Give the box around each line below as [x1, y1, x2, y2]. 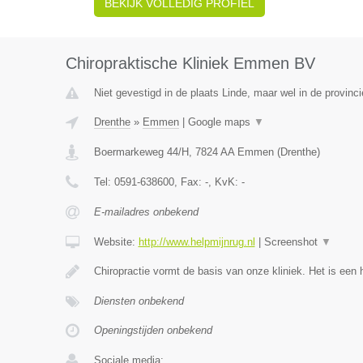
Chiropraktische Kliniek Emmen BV [65, 54, 315, 72]
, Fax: [173, 176, 205, 188]
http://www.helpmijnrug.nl [138, 236, 255, 248]
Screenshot [263, 236, 321, 248]
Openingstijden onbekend [93, 324, 212, 336]
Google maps [187, 116, 254, 128]
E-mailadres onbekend [93, 206, 199, 218]
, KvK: [207, 176, 241, 188]
